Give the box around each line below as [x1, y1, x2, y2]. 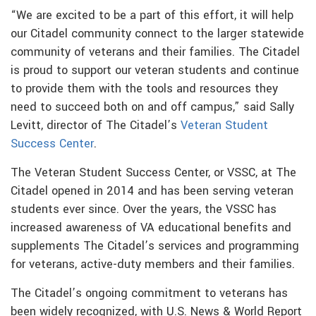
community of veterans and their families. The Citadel [11, 44, 300, 61]
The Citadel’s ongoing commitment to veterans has [11, 285, 288, 303]
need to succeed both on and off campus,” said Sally [11, 99, 294, 116]
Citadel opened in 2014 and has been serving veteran [11, 183, 293, 200]
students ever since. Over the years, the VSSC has [11, 201, 276, 219]
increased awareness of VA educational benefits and [11, 219, 291, 237]
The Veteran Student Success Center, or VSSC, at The [11, 164, 296, 182]
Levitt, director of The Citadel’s [11, 117, 181, 135]
